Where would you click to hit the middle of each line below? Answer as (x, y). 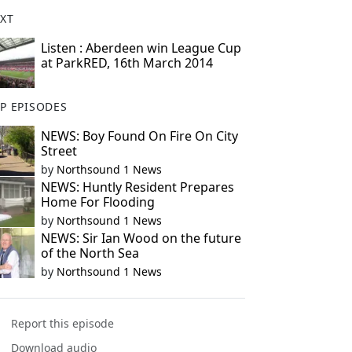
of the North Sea (90, 253)
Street (59, 151)
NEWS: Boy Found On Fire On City (139, 136)
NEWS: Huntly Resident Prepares (137, 187)
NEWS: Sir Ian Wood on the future (141, 238)
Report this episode (63, 324)
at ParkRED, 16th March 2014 (126, 63)
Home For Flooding (97, 202)
